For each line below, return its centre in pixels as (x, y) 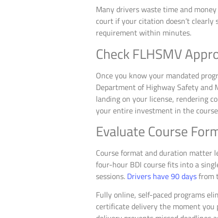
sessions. (111, 176)
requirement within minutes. (144, 33)
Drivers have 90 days (162, 176)
